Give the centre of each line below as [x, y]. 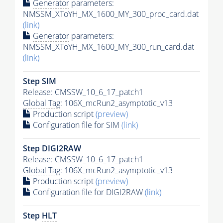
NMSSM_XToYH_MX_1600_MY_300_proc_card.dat [111, 14]
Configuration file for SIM [76, 125]
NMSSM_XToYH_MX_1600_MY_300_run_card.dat [109, 47]
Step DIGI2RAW [52, 148]
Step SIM [40, 81]
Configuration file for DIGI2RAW [88, 192]
